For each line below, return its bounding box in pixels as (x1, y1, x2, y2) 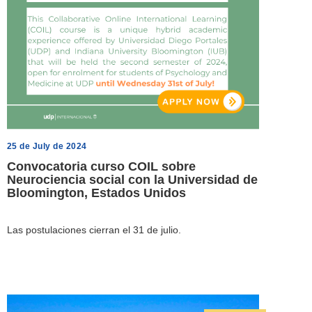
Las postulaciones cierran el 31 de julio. (6, 224, 181, 236)
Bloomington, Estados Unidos (6, 186, 186, 201)
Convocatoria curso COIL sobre (6, 159, 196, 174)
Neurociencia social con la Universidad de (6, 173, 258, 187)
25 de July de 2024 (6, 141, 87, 152)
